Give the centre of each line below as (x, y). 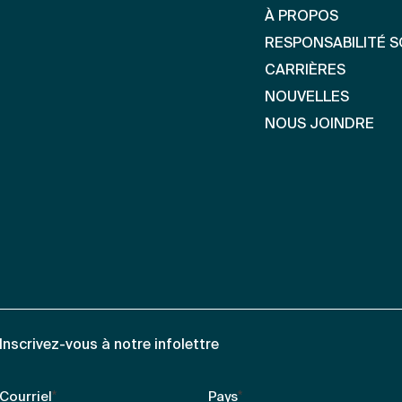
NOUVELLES (307, 97)
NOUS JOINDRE (320, 124)
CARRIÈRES (306, 70)
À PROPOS (302, 17)
